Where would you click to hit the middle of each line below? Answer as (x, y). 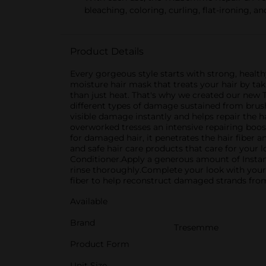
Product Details (107, 51)
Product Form (100, 244)
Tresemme (196, 227)
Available (89, 201)
